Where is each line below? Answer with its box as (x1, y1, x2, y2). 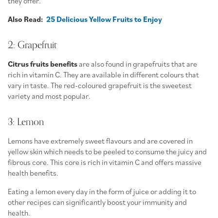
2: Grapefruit (8, 36, 57, 53)
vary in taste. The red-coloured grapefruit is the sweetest (8, 80, 192, 90)
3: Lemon (8, 113, 44, 130)
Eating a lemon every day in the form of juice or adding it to (8, 186, 196, 196)
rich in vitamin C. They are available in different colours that (8, 69, 199, 79)
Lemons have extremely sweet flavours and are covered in (8, 135, 193, 145)
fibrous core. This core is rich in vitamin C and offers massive (8, 157, 201, 167)
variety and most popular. (8, 91, 91, 101)
